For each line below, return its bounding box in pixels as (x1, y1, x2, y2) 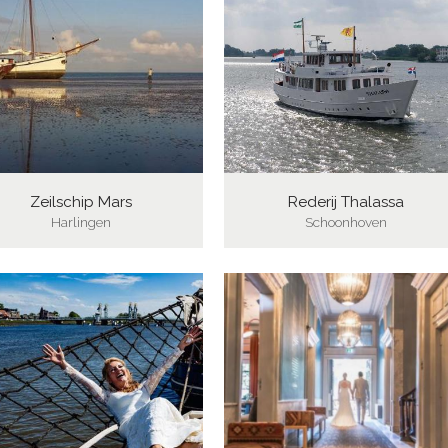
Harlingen (51, 213, 112, 230)
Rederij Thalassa (287, 192, 404, 211)
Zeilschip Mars (30, 192, 133, 211)
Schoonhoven (304, 213, 387, 230)
